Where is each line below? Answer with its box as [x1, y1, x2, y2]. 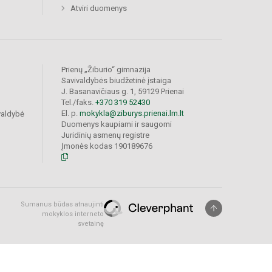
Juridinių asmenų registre [61, 131, 149, 140]
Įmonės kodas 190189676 [61, 141, 152, 151]
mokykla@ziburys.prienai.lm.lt [80, 109, 184, 118]
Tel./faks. [61, 98, 95, 107]
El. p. [61, 109, 80, 118]
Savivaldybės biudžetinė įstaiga [61, 76, 171, 86]
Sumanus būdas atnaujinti [21, 200, 104, 209]
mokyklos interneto [42, 210, 104, 219]
